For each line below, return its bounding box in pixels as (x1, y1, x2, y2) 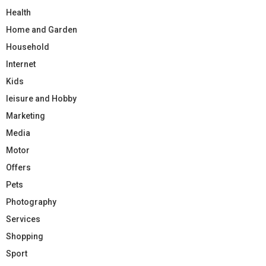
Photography (6, 197, 56, 207)
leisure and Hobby (6, 93, 77, 103)
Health (6, 7, 31, 17)
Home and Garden (6, 24, 77, 34)
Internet (6, 59, 36, 69)
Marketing (6, 110, 45, 121)
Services (6, 214, 40, 224)
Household (6, 42, 49, 52)
